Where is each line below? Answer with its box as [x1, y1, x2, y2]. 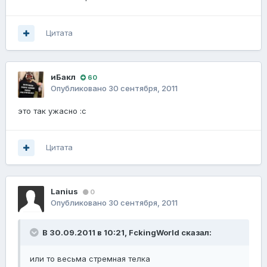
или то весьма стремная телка [30, 254, 150, 264]
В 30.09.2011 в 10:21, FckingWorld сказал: [41, 228, 212, 238]
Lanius [51, 187, 78, 197]
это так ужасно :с [18, 106, 86, 116]
